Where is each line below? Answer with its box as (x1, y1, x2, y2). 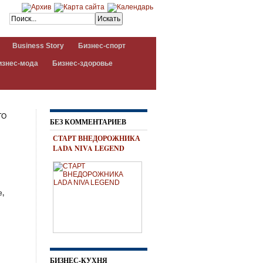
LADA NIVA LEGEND (53, 143, 124, 153)
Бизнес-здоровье (52, 59, 113, 68)
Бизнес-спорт (78, 42, 126, 50)
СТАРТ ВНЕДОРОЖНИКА (53, 133, 140, 143)
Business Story (12, 42, 64, 50)
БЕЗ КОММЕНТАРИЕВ (50, 117, 126, 127)
